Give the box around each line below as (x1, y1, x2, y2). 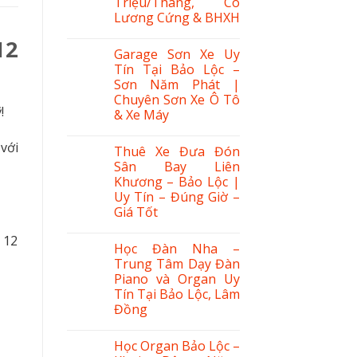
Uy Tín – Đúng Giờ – (113, 187, 240, 206)
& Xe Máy (113, 105, 169, 124)
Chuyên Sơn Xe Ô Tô (113, 90, 240, 108)
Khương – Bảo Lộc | (113, 172, 240, 190)
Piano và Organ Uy (113, 269, 240, 288)
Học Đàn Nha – (113, 239, 240, 257)
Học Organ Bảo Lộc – (113, 336, 240, 355)
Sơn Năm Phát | (113, 75, 240, 93)
